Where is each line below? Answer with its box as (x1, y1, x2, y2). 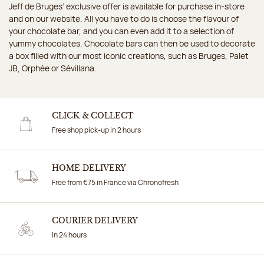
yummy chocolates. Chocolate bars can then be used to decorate (9, 38, 255, 49)
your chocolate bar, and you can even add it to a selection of (9, 25, 234, 37)
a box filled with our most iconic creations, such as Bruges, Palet (9, 50, 249, 62)
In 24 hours (52, 230, 87, 240)
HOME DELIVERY (52, 164, 126, 173)
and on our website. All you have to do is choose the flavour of (9, 13, 239, 25)
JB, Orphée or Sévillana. (9, 62, 97, 74)
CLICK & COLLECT (52, 112, 134, 121)
